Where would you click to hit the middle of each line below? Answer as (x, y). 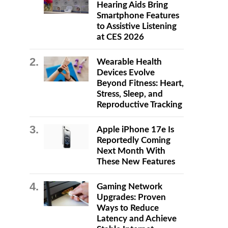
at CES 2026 (120, 37)
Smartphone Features (138, 16)
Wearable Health (129, 62)
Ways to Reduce (127, 208)
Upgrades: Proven (131, 197)
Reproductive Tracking (139, 105)
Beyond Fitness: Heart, (140, 83)
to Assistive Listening (136, 26)
